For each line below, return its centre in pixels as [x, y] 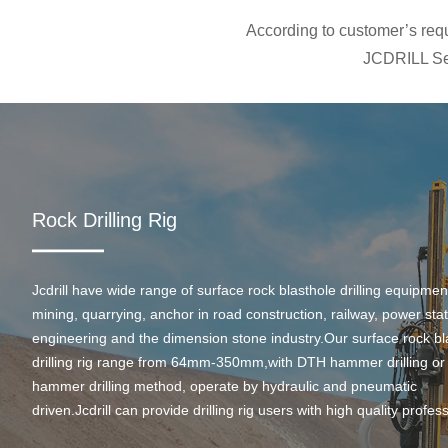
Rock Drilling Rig [105, 219]
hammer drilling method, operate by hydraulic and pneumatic [225, 385]
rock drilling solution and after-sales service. [171, 433]
